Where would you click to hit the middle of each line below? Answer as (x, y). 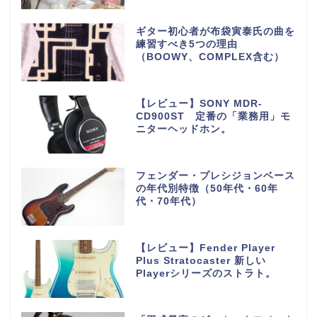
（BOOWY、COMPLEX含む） (210, 57)
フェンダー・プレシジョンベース (215, 175)
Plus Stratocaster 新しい (201, 260)
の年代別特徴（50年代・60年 (207, 188)
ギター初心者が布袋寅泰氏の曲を (215, 32)
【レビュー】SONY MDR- (199, 104)
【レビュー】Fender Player (205, 248)
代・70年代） (168, 201)
